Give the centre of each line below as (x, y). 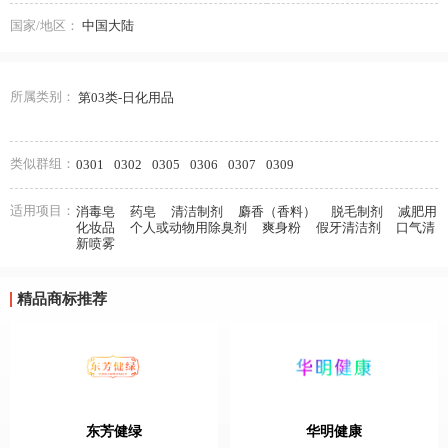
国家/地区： (44, 25)
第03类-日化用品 (125, 97)
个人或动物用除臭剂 (188, 227)
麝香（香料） (277, 211)
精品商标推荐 (61, 299)
